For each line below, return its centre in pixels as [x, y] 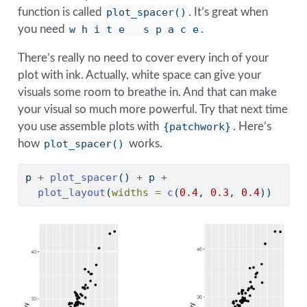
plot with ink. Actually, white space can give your [139, 75]
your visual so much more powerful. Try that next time [152, 110]
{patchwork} [197, 127]
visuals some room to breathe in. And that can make [147, 93]
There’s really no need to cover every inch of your [143, 58]
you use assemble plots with [89, 127]
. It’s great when [229, 12]
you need [42, 29]
